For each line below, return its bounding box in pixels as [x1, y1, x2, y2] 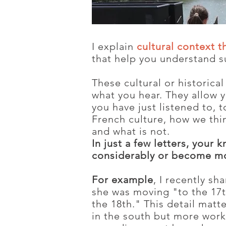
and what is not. [92, 125, 170, 137]
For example [92, 174, 153, 186]
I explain [92, 40, 137, 52]
